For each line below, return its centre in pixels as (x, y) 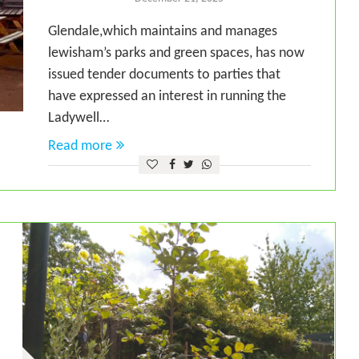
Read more (80, 147)
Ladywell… (78, 119)
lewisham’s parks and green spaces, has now (176, 54)
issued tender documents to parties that (164, 75)
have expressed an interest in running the (167, 97)
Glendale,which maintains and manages (162, 32)
